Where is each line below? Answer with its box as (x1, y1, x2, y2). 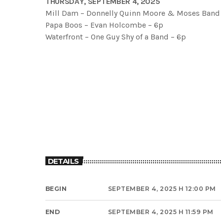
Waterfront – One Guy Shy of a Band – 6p (45, 32, 186, 42)
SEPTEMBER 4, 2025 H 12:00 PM (108, 184, 216, 192)
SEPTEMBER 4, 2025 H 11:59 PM (108, 208, 214, 216)
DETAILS (47, 156, 79, 166)
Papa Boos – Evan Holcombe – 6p (45, 20, 163, 30)
